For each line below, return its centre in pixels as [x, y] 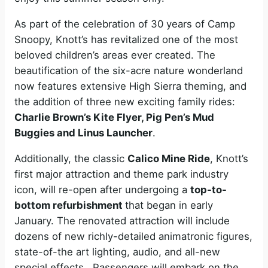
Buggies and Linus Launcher [83, 133]
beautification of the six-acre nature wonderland [129, 70]
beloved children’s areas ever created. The [115, 55]
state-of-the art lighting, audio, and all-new [117, 252]
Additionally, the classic [71, 158]
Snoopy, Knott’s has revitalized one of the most [126, 39]
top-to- [208, 189]
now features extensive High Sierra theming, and [130, 86]
